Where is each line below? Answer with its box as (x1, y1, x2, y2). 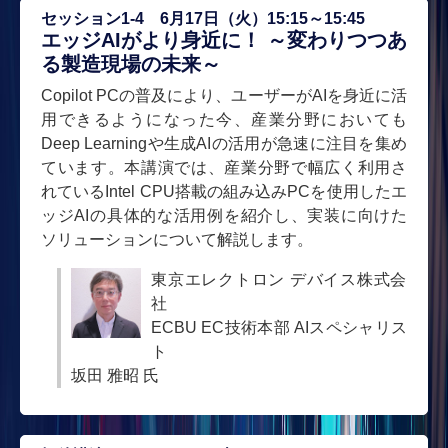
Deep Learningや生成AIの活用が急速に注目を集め (41, 134, 407, 152)
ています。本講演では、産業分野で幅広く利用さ (41, 158, 407, 176)
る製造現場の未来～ (41, 52, 221, 75)
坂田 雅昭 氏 (71, 366, 159, 384)
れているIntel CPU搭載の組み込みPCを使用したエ (41, 182, 407, 200)
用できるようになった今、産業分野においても (41, 110, 407, 128)
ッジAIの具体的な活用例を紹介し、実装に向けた (41, 206, 407, 224)
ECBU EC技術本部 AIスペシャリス (151, 318, 407, 336)
